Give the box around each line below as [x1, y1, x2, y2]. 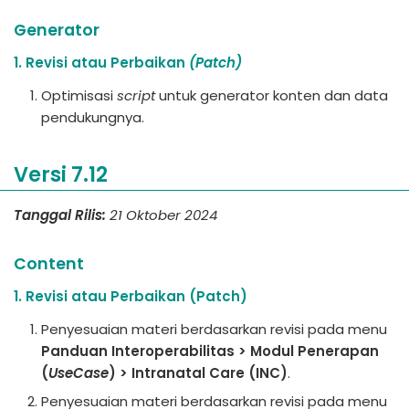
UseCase [48, 362, 109, 383]
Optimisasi [41, 86, 117, 105]
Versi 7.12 [14, 160, 108, 189]
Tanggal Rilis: [14, 204, 106, 225]
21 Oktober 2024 [110, 204, 217, 225]
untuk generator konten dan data [155, 86, 388, 105]
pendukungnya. [41, 108, 144, 127]
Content [14, 252, 84, 275]
